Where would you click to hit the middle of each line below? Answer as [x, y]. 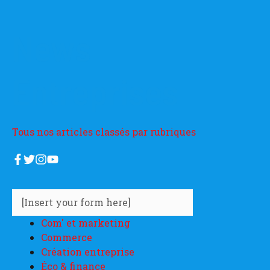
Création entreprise [88, 252]
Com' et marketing [86, 223]
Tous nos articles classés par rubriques [104, 131]
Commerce [67, 237]
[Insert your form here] [76, 202]
